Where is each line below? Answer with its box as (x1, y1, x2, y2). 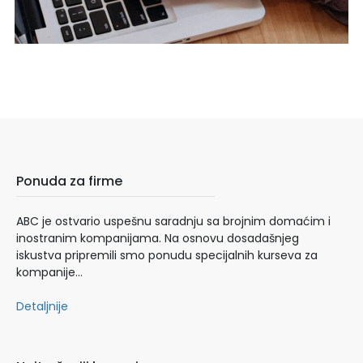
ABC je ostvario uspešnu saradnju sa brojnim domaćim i (16, 212, 331, 229)
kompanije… (16, 263, 83, 280)
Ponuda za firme (16, 171, 122, 190)
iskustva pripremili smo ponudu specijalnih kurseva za (16, 246, 318, 263)
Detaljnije (16, 297, 68, 314)
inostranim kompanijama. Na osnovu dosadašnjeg (16, 229, 299, 246)
